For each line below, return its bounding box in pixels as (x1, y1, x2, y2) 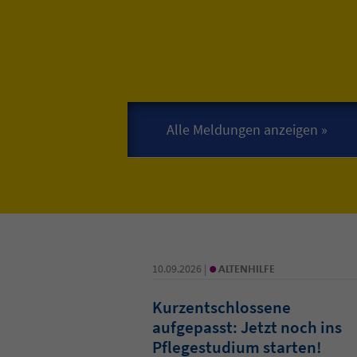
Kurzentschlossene (151, 296, 291, 318)
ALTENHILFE (218, 261, 275, 276)
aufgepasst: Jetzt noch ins (151, 316, 342, 338)
